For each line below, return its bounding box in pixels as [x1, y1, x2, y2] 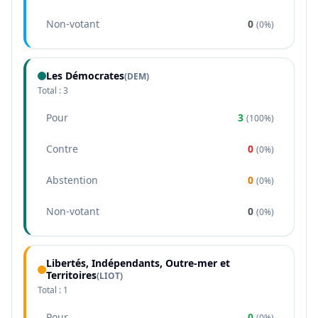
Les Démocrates [46, 69, 124, 82]
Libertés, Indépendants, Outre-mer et [46, 256, 230, 270]
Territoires [46, 268, 97, 282]
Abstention [46, 173, 98, 187]
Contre [46, 142, 78, 155]
